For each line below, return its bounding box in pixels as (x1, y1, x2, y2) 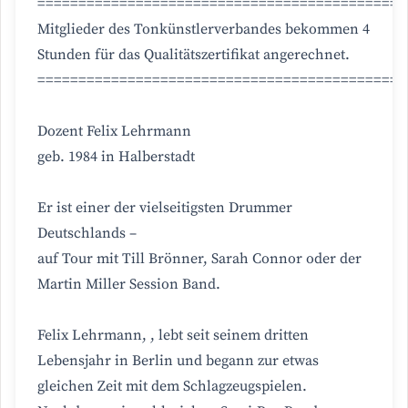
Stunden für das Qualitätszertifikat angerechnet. (37, 46, 350, 65)
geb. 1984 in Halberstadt (37, 148, 195, 167)
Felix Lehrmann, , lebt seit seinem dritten (37, 326, 309, 345)
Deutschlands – (37, 224, 137, 243)
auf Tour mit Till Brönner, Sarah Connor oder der (37, 250, 362, 269)
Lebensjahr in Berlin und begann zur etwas (37, 352, 319, 371)
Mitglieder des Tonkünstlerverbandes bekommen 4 (37, 20, 370, 39)
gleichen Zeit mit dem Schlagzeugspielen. (37, 377, 307, 396)
